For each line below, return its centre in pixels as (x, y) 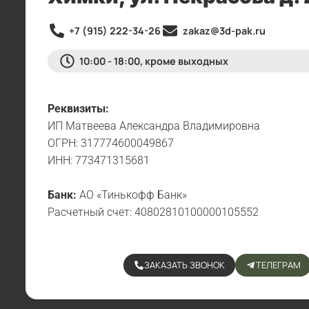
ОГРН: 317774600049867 (111, 143)
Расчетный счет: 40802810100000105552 (153, 212)
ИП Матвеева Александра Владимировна (154, 126)
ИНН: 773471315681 (99, 160)
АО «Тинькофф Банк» (132, 195)
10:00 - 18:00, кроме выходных (154, 61)
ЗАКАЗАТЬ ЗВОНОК (184, 265)
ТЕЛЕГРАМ (279, 265)
